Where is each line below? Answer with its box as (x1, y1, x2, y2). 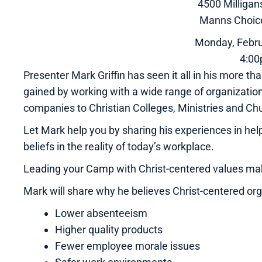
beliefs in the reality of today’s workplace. (23, 140, 214, 153)
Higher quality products (55, 223, 163, 236)
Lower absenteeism (55, 206, 147, 219)
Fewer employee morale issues (55, 239, 200, 252)
